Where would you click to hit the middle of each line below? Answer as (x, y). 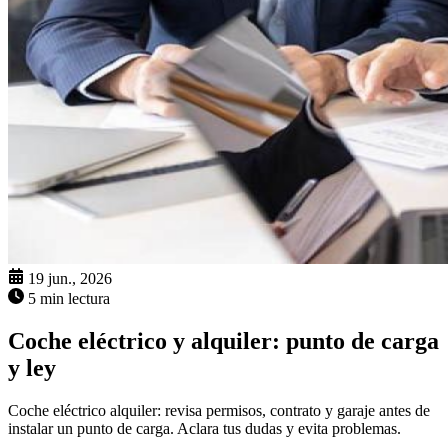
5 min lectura (69, 299)
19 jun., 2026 (70, 279)
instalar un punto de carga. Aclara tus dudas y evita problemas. (204, 429)
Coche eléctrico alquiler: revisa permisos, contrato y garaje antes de (219, 411)
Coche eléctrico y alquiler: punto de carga (223, 341)
